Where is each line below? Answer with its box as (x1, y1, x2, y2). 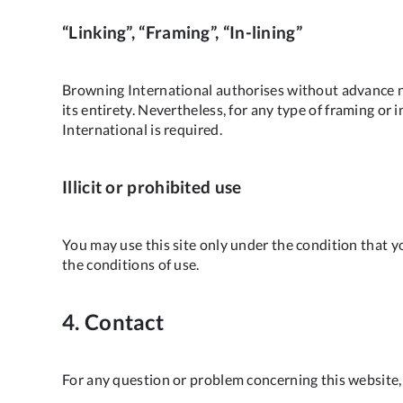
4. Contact (62, 308, 164, 335)
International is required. (62, 120, 222, 138)
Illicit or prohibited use (62, 176, 242, 197)
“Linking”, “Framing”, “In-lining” (62, 22, 302, 42)
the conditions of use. (62, 255, 200, 273)
